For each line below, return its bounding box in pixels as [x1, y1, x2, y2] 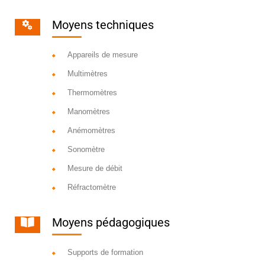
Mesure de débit [67, 164, 122, 173]
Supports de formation [67, 248, 143, 257]
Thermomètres [67, 88, 117, 98]
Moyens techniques [51, 18, 154, 33]
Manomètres [67, 107, 110, 117]
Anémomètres [67, 126, 115, 135]
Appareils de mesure [67, 50, 138, 60]
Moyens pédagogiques [51, 215, 170, 230]
